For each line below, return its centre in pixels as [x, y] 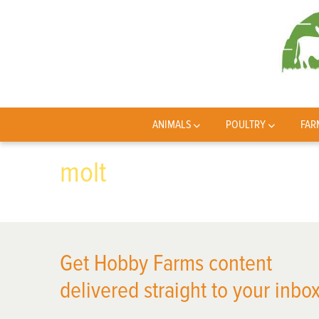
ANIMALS [172, 125]
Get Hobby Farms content [166, 264]
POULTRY [246, 125]
